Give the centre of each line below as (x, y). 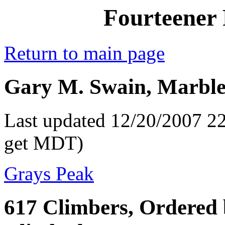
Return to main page (84, 53)
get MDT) (44, 143)
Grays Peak (49, 174)
